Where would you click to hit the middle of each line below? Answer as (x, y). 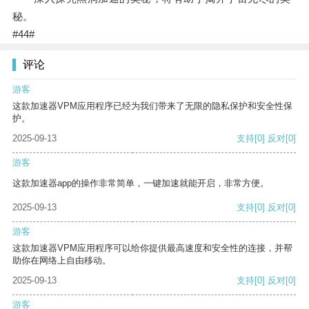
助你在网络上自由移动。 (62, 261)
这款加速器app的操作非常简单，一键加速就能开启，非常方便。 (141, 183)
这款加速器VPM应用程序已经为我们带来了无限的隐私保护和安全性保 (152, 106)
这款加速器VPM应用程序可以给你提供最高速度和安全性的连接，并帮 (152, 248)
